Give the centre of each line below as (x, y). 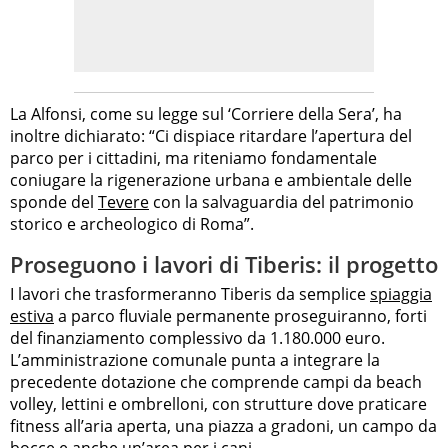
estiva (32, 315)
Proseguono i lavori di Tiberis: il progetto (224, 264)
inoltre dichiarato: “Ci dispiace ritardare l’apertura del (211, 136)
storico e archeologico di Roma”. (132, 224)
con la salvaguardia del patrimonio (281, 202)
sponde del (54, 202)
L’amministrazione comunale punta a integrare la (195, 359)
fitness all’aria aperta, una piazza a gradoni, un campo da (223, 425)
